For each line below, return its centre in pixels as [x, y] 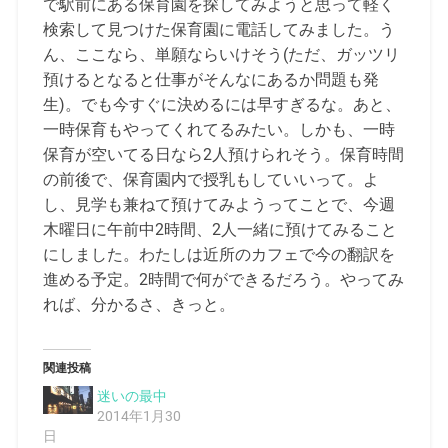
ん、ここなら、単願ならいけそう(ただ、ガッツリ [221, 54]
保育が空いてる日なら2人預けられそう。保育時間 [223, 154]
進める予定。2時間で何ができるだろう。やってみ [223, 279]
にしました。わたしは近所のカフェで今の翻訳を [218, 254]
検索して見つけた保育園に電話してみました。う [218, 29]
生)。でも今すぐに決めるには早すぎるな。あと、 [221, 104]
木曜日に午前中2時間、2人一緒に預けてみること [219, 229]
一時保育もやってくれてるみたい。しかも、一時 [218, 129]
